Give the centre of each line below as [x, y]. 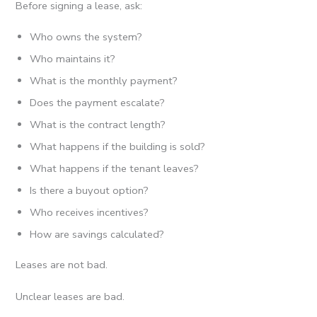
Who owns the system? [86, 37]
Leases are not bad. [62, 265]
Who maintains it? [73, 59]
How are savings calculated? [97, 235]
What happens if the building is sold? [118, 147]
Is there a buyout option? [90, 191]
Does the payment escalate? [98, 103]
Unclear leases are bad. [70, 296]
